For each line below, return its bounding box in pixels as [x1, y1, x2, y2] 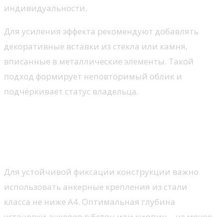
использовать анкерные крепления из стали [4, 181, 187, 193]
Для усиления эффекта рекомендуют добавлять [4, 25, 199, 37]
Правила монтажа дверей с [4, 108, 186, 124]
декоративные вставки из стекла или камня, [4, 40, 187, 52]
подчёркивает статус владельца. [4, 85, 139, 97]
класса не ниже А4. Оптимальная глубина [4, 196, 175, 208]
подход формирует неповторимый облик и [4, 70, 182, 82]
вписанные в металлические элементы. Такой [4, 55, 194, 67]
